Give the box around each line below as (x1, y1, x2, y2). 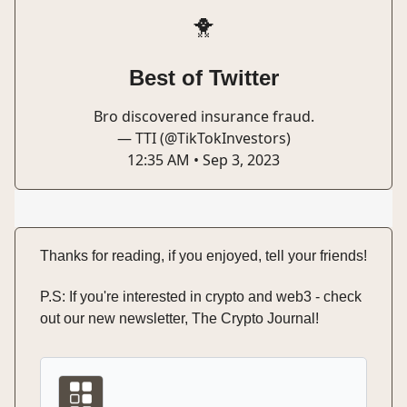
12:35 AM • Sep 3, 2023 (127, 150, 280, 171)
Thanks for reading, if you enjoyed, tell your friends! (40, 248, 367, 264)
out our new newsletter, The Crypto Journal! (40, 311, 319, 327)
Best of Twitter (128, 65, 279, 91)
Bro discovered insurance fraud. (93, 106, 314, 127)
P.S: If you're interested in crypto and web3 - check (40, 289, 362, 305)
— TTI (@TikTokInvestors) (116, 128, 291, 149)
